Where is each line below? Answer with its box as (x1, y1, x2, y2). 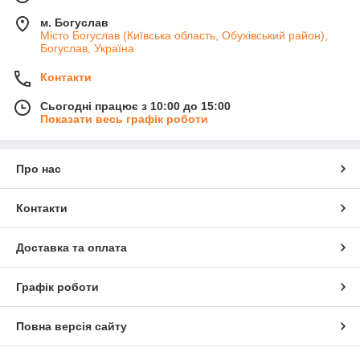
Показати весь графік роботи (40, 112, 208, 125)
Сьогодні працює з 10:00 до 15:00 (40, 99, 231, 112)
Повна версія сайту (16, 319, 127, 333)
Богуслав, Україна (40, 41, 134, 55)
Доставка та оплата (16, 240, 127, 254)
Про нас (16, 162, 61, 175)
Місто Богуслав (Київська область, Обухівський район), (40, 28, 328, 42)
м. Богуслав (40, 15, 108, 29)
